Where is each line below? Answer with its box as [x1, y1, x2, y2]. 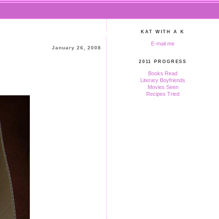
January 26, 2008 [52, 45, 101, 51]
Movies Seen [147, 84, 178, 90]
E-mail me [151, 41, 175, 46]
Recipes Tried [146, 91, 179, 97]
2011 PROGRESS [138, 59, 187, 64]
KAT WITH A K [141, 29, 185, 34]
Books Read [148, 70, 177, 76]
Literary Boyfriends [140, 77, 185, 83]
